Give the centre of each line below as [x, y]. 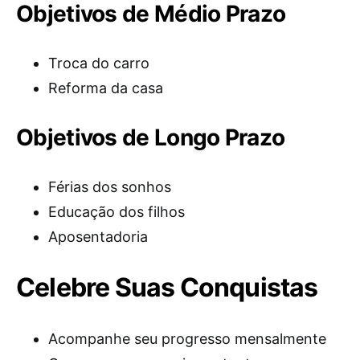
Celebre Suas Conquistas [167, 288]
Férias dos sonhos [110, 187]
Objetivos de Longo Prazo [151, 138]
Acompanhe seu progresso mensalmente [187, 339]
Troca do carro [99, 63]
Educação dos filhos [117, 212]
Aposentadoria [98, 237]
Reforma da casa [106, 88]
